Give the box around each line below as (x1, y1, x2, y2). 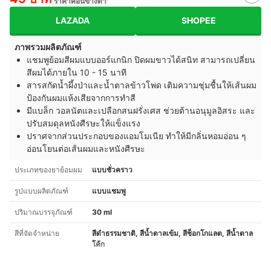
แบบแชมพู (92, 186, 126, 196)
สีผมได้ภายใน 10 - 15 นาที (27, 67, 126, 78)
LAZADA (56, 15, 90, 25)
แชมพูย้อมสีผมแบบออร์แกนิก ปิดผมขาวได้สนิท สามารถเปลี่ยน (27, 54, 255, 65)
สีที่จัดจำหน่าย (15, 229, 59, 238)
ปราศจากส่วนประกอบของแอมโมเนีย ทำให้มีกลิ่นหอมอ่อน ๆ (27, 131, 246, 142)
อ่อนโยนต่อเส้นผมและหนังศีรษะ (27, 143, 145, 154)
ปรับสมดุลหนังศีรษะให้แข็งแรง (27, 118, 140, 129)
